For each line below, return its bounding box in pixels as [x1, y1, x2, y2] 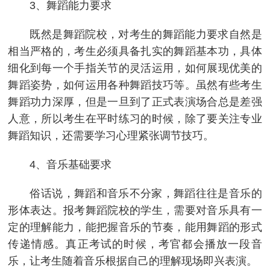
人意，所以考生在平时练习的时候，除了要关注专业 [8, 113, 262, 125]
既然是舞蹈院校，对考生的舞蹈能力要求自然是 [30, 28, 262, 41]
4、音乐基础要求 [30, 159, 112, 171]
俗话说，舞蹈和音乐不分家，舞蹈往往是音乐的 [30, 187, 262, 200]
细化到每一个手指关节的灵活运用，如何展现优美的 [8, 62, 262, 75]
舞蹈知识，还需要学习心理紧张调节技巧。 [8, 130, 215, 142]
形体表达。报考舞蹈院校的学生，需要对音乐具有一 [8, 204, 262, 217]
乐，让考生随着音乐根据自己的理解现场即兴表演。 [8, 255, 258, 268]
